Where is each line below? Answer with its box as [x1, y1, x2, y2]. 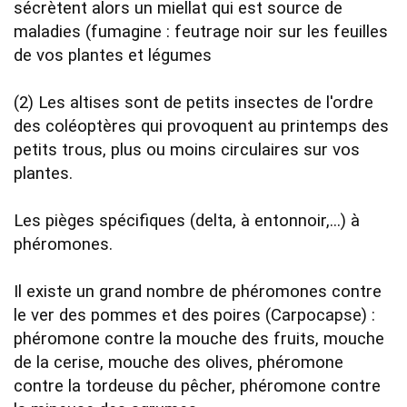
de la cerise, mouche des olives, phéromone [14, 352, 343, 372]
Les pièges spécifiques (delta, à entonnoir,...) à [14, 210, 360, 231]
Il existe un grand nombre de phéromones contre [14, 281, 382, 302]
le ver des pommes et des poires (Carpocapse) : [14, 304, 375, 325]
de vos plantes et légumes [14, 45, 225, 65]
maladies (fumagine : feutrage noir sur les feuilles [14, 21, 388, 42]
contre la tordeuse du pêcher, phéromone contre [14, 375, 381, 396]
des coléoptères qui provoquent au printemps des [14, 115, 389, 136]
